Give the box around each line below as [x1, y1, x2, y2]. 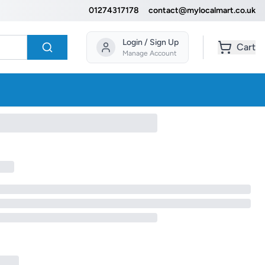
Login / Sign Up [122, 37, 179, 47]
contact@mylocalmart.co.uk [148, 5, 256, 15]
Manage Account [122, 49, 177, 57]
